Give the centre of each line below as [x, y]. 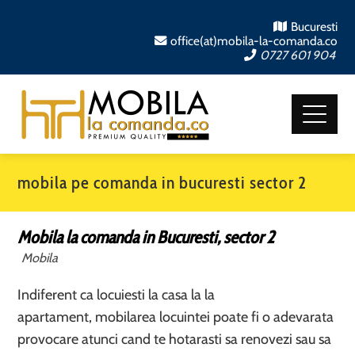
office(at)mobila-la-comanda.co [254, 41]
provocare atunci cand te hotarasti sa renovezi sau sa [175, 339]
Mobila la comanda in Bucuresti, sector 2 [146, 237]
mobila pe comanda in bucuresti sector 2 [162, 183]
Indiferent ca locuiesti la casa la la [116, 295]
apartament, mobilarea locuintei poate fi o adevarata [176, 317]
